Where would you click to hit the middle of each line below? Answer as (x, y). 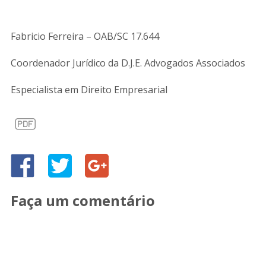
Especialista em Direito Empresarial (89, 90)
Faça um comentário (83, 200)
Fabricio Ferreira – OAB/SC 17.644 (85, 36)
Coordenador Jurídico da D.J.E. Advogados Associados (128, 63)
